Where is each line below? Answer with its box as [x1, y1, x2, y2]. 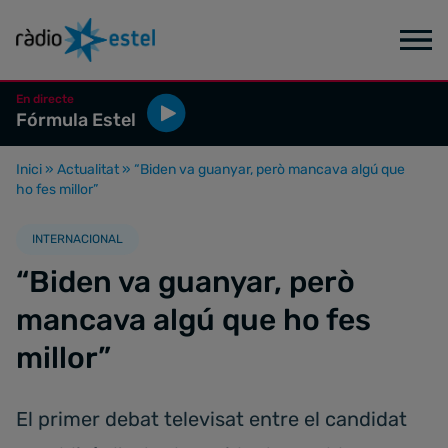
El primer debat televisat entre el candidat [16, 407, 407, 431]
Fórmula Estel [16, 109, 136, 131]
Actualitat [57, 161, 119, 178]
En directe [16, 92, 74, 106]
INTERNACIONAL [32, 232, 123, 246]
